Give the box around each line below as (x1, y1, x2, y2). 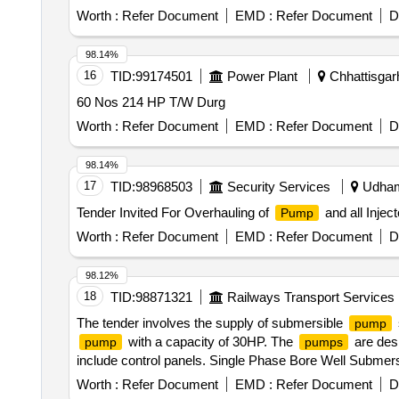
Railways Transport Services (226, 289, 395, 305)
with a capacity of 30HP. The (124, 334, 297, 349)
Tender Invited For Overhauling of (76, 205, 273, 220)
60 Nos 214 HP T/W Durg (76, 94, 225, 110)
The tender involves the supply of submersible (76, 315, 346, 330)
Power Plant (226, 69, 297, 84)
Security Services (226, 179, 330, 194)
